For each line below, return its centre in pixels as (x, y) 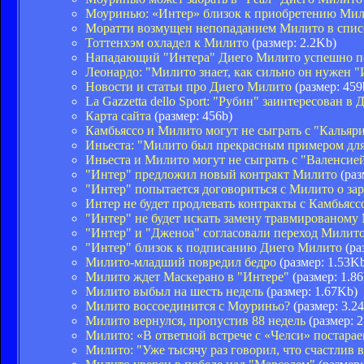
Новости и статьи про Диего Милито (188, 86)
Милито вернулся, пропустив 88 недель (195, 320)
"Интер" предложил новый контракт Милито (211, 174)
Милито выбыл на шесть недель (174, 291)
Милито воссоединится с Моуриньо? (188, 305)
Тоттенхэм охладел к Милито (167, 42)
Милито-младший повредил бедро (181, 262)
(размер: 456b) (192, 115)
